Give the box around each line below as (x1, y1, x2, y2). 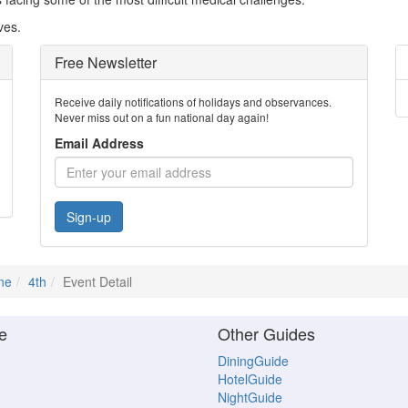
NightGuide (218, 388, 282, 406)
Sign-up (66, 208, 111, 226)
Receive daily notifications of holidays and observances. (55, 94, 331, 109)
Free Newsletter (55, 52, 157, 73)
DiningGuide (218, 352, 289, 370)
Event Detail (63, 272, 132, 291)
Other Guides (218, 321, 315, 345)
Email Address (55, 134, 144, 152)
